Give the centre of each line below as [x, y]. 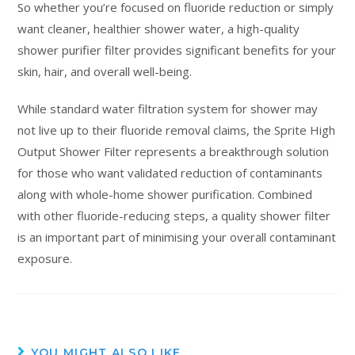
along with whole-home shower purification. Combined [165, 194]
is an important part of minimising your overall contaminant [177, 237]
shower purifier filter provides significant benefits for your [177, 50]
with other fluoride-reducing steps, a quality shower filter [174, 215]
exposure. [45, 258]
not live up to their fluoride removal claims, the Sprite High [177, 130]
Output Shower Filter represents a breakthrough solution [174, 151]
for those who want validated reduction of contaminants [170, 172]
